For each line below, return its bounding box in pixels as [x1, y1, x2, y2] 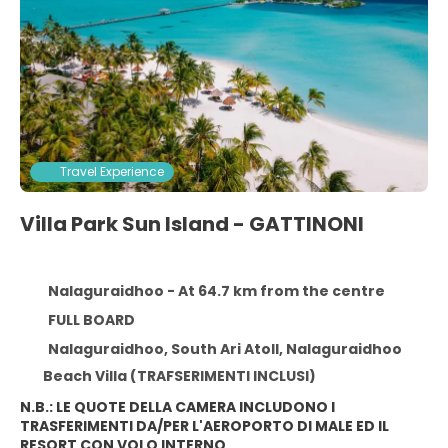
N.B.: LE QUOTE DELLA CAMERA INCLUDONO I [20, 397, 335, 417]
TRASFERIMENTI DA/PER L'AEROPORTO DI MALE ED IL [20, 416, 389, 436]
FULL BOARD [47, 310, 135, 330]
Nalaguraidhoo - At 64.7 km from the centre [47, 281, 385, 301]
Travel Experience [60, 163, 164, 180]
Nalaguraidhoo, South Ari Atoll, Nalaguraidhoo [47, 339, 402, 359]
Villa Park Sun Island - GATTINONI [20, 210, 364, 238]
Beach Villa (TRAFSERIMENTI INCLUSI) [42, 366, 316, 386]
